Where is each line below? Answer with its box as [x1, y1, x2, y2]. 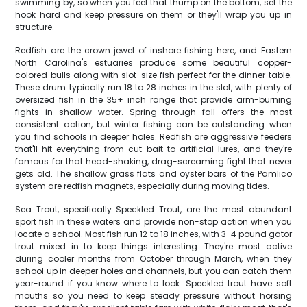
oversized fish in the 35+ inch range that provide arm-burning [15, 94, 292, 106]
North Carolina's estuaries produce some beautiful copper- [15, 57, 292, 69]
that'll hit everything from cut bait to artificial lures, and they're [15, 143, 292, 155]
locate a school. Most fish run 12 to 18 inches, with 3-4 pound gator [15, 228, 292, 240]
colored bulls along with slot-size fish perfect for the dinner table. [15, 69, 292, 81]
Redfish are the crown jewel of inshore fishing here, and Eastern [15, 45, 292, 56]
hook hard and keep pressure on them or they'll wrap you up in [15, 9, 292, 21]
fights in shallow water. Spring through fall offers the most [15, 106, 292, 118]
